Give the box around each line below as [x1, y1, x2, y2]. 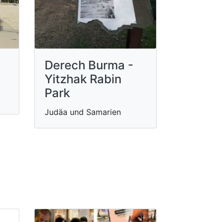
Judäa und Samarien [44, 107, 121, 117]
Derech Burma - [44, 58, 133, 72]
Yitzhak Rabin [44, 72, 121, 86]
